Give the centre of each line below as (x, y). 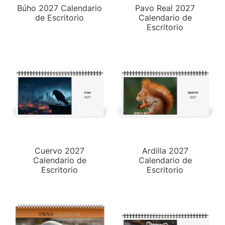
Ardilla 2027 (165, 150)
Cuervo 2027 (60, 150)
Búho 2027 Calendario (60, 8)
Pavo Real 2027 (165, 8)
